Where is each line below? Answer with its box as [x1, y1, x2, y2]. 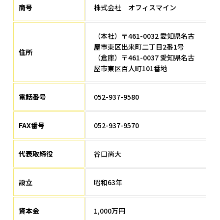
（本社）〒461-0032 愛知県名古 [94, 31, 195, 41]
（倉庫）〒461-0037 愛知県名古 [94, 53, 195, 63]
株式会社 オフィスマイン [94, 2, 177, 13]
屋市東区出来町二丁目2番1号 [94, 42, 185, 52]
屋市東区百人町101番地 [94, 63, 168, 74]
